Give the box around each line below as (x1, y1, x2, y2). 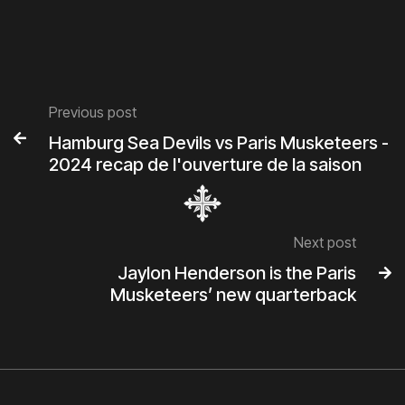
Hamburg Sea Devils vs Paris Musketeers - (49, 132, 389, 154)
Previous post (49, 103, 137, 121)
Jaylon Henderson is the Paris (118, 262, 356, 284)
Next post (294, 233, 356, 251)
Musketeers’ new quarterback (110, 284, 356, 306)
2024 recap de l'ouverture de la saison (49, 154, 362, 175)
